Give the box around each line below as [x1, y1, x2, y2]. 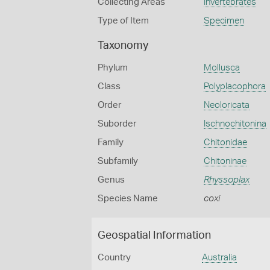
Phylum [98, 63, 128, 72]
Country [98, 253, 131, 262]
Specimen [203, 16, 244, 25]
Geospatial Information [98, 230, 211, 241]
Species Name [98, 194, 158, 203]
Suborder [98, 119, 136, 128]
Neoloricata [203, 101, 250, 110]
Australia [202, 253, 237, 262]
